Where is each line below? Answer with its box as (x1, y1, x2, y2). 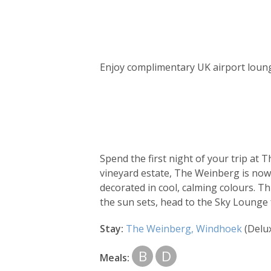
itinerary (99, 96, 185, 125)
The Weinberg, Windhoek (126, 221, 244, 235)
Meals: (100, 250, 129, 264)
